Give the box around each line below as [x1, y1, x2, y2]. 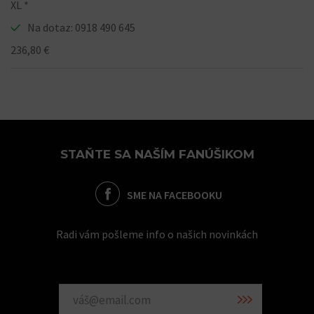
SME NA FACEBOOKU [127, 188, 222, 202]
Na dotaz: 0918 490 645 [27, 20, 135, 34]
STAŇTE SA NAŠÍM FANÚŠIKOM [60, 147, 254, 161]
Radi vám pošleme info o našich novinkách [56, 227, 258, 241]
